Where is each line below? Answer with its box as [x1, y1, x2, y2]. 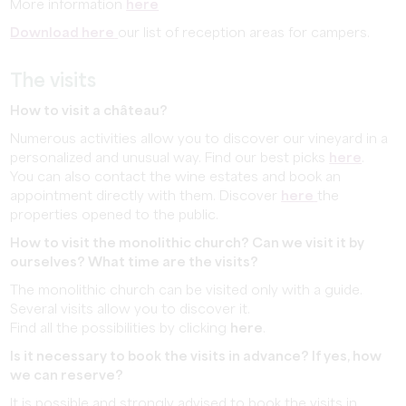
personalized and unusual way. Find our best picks [10, 151, 330, 165]
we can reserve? [10, 369, 124, 382]
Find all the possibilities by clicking [10, 322, 231, 335]
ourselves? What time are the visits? [10, 256, 259, 269]
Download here [10, 26, 115, 40]
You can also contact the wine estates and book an [10, 170, 342, 184]
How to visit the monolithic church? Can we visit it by [10, 237, 365, 250]
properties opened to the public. [10, 208, 219, 222]
